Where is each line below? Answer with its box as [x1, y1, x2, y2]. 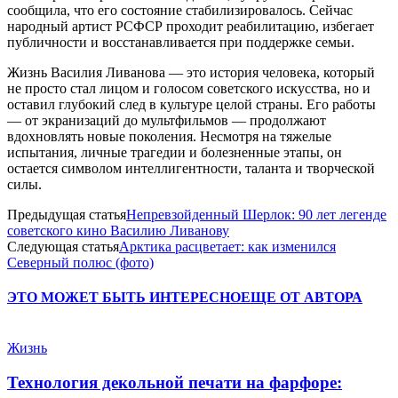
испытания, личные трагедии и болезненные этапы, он [7, 144, 342, 160]
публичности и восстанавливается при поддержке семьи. [7, 34, 354, 50]
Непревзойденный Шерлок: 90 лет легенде [126, 206, 386, 222]
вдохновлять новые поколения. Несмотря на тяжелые [7, 128, 331, 144]
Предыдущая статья [7, 206, 126, 222]
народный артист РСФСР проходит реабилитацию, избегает [7, 18, 374, 34]
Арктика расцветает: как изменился [119, 238, 336, 254]
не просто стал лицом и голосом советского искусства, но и [7, 80, 370, 96]
